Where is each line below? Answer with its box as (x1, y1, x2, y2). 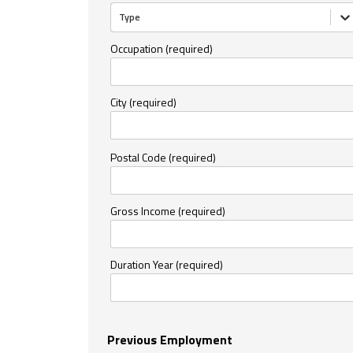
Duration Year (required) (110, 255, 223, 273)
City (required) (110, 93, 176, 110)
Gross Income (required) (110, 202, 225, 219)
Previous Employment (107, 329, 232, 349)
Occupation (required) (110, 39, 213, 57)
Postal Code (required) (110, 148, 216, 165)
